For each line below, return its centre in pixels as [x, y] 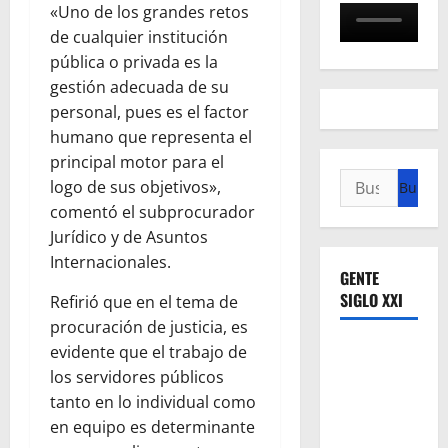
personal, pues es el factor [149, 112]
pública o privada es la [134, 62]
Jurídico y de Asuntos [129, 237]
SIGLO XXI [371, 300]
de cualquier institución [139, 37]
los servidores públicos [137, 377]
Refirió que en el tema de [144, 302]
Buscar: [368, 180]
